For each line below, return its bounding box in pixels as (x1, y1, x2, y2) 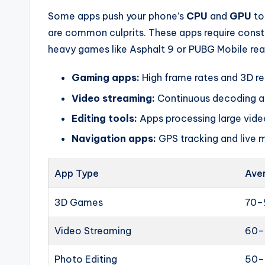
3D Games (54, 196, 103, 209)
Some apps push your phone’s (48, 10, 186, 22)
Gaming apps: (72, 72, 140, 84)
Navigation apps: (72, 132, 156, 145)
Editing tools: (72, 112, 137, 124)
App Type (54, 167, 99, 180)
